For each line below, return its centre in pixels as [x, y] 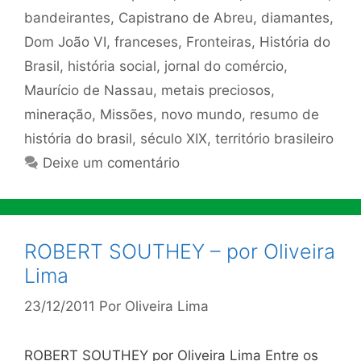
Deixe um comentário [112, 162]
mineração [58, 114]
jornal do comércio [224, 66]
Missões [127, 114]
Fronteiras [219, 41]
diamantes [295, 17]
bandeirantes [67, 17]
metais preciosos [216, 90]
